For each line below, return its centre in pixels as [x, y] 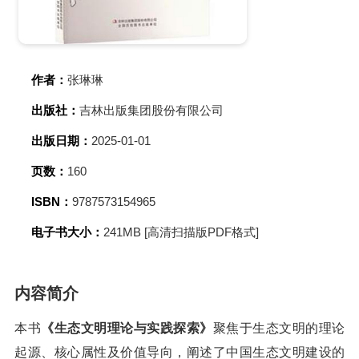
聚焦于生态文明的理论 [278, 328]
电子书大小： [67, 232]
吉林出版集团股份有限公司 [151, 110]
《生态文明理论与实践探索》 [127, 328]
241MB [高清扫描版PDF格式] [181, 232]
